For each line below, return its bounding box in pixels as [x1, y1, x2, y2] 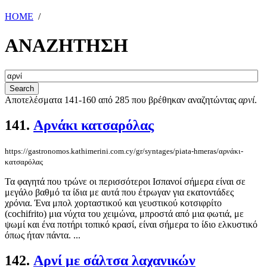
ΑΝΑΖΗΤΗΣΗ [5, 35, 128, 57]
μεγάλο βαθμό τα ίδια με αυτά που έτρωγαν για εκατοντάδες [5, 187, 234, 197]
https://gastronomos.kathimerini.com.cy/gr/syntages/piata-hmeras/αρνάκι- [5, 146, 243, 156]
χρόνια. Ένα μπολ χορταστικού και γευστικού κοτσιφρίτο [5, 197, 222, 208]
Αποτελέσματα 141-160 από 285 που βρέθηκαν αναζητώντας [5, 94, 238, 105]
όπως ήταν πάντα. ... [5, 229, 80, 240]
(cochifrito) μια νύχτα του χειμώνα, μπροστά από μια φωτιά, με [5, 208, 244, 219]
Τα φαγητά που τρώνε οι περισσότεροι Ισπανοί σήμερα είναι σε [5, 176, 246, 187]
